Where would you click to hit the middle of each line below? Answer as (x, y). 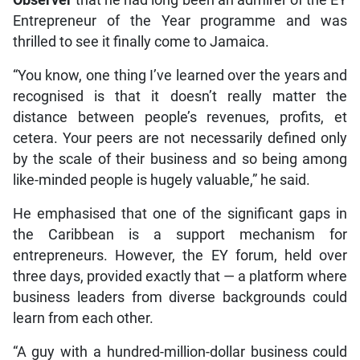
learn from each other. (83, 318)
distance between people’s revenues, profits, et (180, 117)
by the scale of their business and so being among (180, 159)
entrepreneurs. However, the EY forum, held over (180, 255)
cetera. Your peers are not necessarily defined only (180, 138)
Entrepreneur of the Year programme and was (180, 20)
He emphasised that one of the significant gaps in (180, 213)
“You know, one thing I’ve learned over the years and (180, 75)
